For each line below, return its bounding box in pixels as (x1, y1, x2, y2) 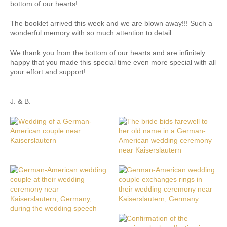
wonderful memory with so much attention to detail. (10, 29, 173, 37)
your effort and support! (10, 68, 86, 77)
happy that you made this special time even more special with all (10, 58, 216, 67)
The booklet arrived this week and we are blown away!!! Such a (10, 19, 212, 28)
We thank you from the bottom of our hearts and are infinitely (10, 49, 205, 57)
